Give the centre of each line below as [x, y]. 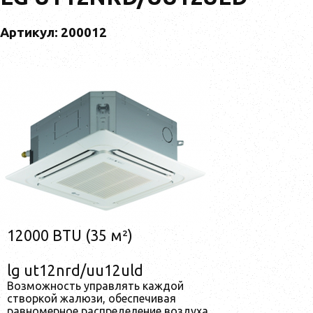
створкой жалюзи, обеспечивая [92, 298]
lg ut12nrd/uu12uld [75, 270]
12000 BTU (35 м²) [70, 235]
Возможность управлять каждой [95, 285]
